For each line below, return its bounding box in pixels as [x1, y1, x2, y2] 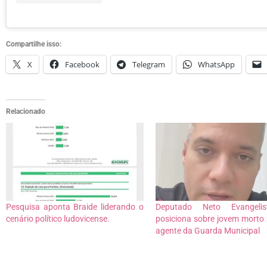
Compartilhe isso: [6, 39, 61, 48]
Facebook [65, 58, 100, 70]
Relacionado [6, 107, 45, 116]
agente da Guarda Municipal [155, 226, 260, 236]
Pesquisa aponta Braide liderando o [6, 202, 144, 212]
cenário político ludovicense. [6, 214, 110, 224]
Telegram [132, 58, 165, 70]
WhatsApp [198, 58, 235, 70]
